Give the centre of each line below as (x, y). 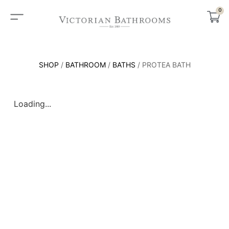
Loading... (32, 104)
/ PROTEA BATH (163, 65)
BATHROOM (85, 65)
